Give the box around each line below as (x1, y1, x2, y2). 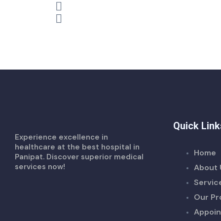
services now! (15, 161, 65, 172)
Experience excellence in (15, 132, 108, 142)
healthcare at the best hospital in (15, 142, 140, 152)
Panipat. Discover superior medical (15, 151, 144, 162)
